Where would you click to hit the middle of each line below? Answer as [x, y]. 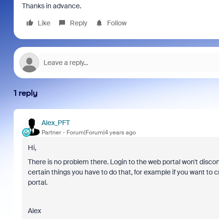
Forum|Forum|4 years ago [101, 132]
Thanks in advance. [51, 6]
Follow [117, 23]
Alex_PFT [55, 122]
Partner [51, 132]
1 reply [25, 93]
